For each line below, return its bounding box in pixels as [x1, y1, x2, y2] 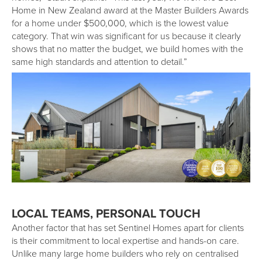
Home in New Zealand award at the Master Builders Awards [12, 4, 249, 17]
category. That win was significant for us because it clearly [12, 29, 241, 43]
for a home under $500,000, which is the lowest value [12, 16, 229, 30]
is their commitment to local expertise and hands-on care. [12, 234, 239, 247]
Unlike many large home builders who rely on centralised [12, 247, 239, 260]
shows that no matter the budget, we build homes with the [12, 42, 243, 56]
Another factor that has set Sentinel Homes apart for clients [12, 221, 244, 235]
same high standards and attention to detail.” [12, 55, 187, 68]
